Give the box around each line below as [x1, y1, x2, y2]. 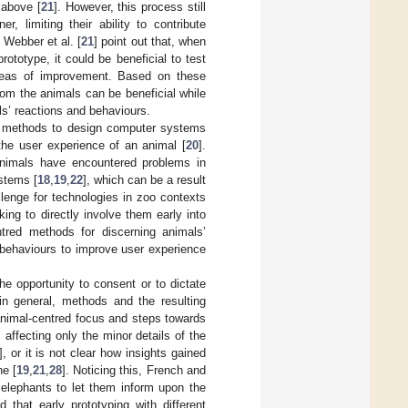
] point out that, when [94, 35, 207, 49]
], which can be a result [82, 173, 206, 188]
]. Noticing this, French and [61, 363, 207, 378]
